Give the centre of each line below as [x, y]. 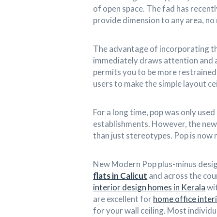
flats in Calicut [120, 175]
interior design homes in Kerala [149, 187]
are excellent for [123, 199]
